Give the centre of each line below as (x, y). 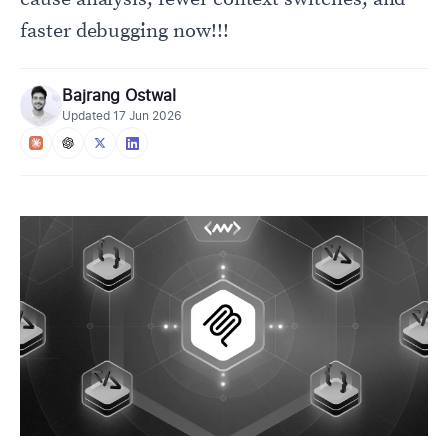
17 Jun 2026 (147, 116)
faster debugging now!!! (124, 31)
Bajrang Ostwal (119, 95)
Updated (87, 116)
